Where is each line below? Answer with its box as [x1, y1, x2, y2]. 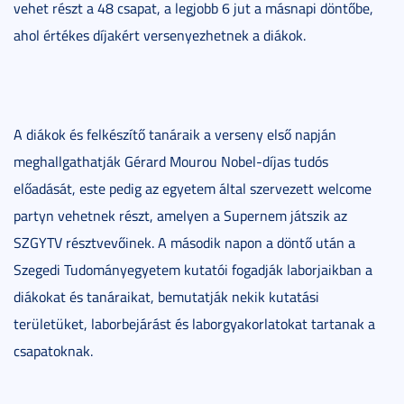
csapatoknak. [14, 340, 93, 361]
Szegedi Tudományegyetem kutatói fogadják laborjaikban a [14, 259, 372, 280]
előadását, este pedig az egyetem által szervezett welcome [14, 178, 372, 198]
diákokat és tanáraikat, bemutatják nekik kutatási [14, 286, 319, 307]
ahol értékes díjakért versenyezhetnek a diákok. [14, 24, 306, 45]
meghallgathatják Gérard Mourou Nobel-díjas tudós [14, 151, 328, 171]
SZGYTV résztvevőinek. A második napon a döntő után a [14, 232, 355, 252]
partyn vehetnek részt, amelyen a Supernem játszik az [14, 205, 347, 225]
